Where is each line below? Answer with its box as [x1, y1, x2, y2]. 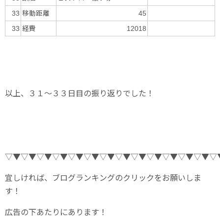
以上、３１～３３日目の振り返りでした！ [5, 86, 154, 99]
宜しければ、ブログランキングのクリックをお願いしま [5, 171, 201, 183]
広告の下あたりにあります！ [5, 205, 107, 218]
